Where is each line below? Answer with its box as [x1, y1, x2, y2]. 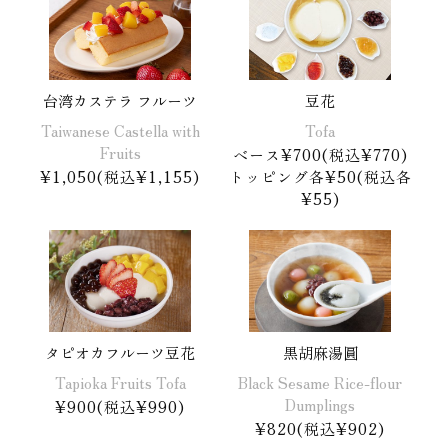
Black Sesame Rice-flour [238, 372, 403, 394]
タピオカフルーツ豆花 [45, 342, 196, 364]
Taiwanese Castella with [40, 120, 200, 142]
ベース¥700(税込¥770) [232, 144, 408, 166]
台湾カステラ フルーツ [43, 90, 198, 112]
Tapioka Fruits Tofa [54, 372, 186, 394]
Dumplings [285, 394, 356, 416]
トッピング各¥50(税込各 [228, 166, 412, 188]
